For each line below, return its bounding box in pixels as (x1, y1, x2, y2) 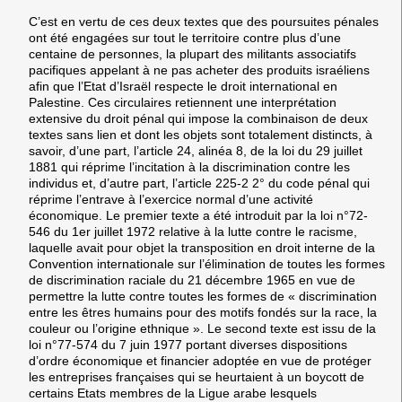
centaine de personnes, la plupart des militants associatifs (29, 46, 356, 61)
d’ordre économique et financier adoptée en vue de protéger (29, 353, 371, 368)
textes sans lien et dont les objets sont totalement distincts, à (29, 127, 372, 142)
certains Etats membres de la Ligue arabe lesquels (29, 385, 317, 400)
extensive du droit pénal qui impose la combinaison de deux (29, 110, 368, 126)
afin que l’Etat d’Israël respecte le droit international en (29, 78, 337, 93)
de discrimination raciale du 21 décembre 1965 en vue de (29, 272, 355, 287)
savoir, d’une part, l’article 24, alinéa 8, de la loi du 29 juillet (29, 143, 363, 158)
